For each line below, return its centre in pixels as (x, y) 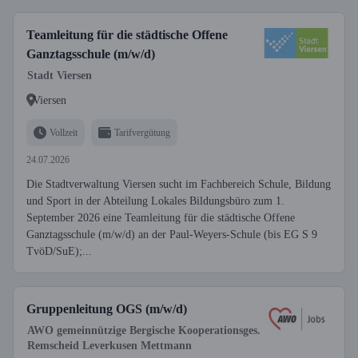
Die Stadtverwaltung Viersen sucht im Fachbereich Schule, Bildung (179, 184)
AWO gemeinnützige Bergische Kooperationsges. (144, 330)
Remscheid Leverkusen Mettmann (109, 346)
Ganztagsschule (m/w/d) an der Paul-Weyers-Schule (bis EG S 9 (172, 235)
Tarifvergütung (142, 132)
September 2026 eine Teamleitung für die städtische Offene (161, 218)
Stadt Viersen (60, 76)
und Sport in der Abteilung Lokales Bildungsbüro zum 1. (155, 201)
